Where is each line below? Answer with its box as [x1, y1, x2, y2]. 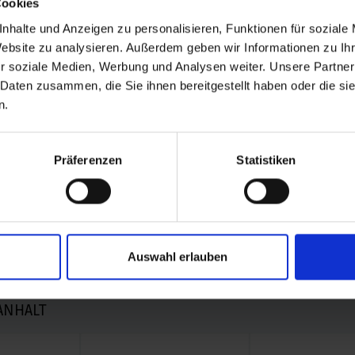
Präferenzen [53, 152, 123, 166]
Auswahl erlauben [128, 250, 227, 264]
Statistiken [236, 152, 296, 166]
